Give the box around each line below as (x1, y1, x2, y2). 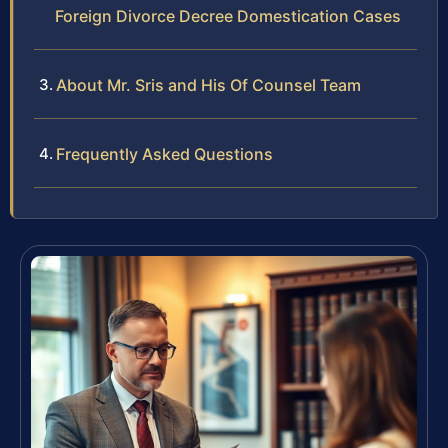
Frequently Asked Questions (56, 144, 273, 165)
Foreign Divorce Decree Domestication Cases (55, 6, 401, 27)
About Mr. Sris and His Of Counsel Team (56, 75, 361, 96)
